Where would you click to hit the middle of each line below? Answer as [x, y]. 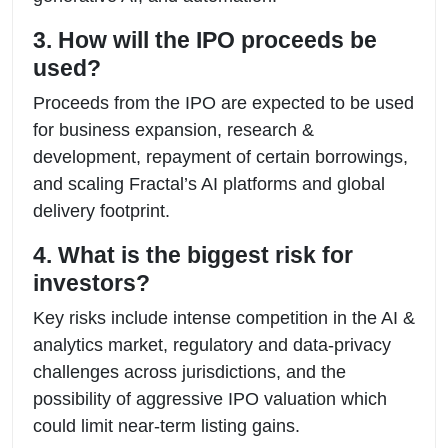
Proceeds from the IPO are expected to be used [223, 102]
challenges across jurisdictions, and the [189, 371]
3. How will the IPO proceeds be [205, 39]
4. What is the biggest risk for [193, 254]
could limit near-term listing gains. [166, 425]
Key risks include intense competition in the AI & [224, 317]
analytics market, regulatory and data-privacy [212, 344]
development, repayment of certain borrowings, [220, 156]
